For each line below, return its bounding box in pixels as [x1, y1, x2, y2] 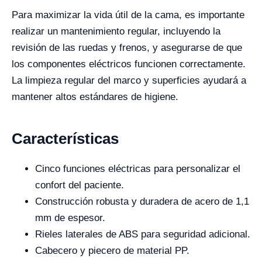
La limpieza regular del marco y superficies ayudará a [12, 75, 246, 86]
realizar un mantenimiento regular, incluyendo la [12, 26, 220, 37]
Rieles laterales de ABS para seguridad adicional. [35, 229, 250, 240]
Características [12, 130, 119, 147]
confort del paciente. [35, 180, 124, 191]
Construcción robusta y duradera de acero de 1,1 [35, 196, 249, 207]
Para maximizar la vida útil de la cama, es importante [12, 9, 244, 20]
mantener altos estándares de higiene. [12, 91, 178, 102]
